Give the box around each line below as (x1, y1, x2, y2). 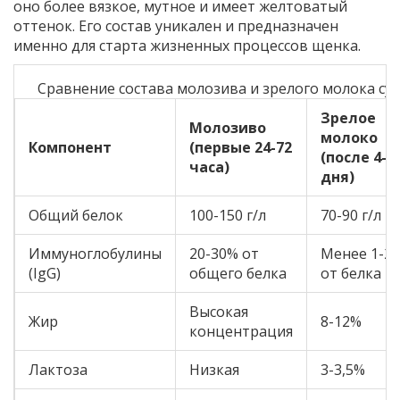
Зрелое (321, 108, 376, 129)
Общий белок (29, 205, 123, 226)
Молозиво (189, 118, 266, 138)
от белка (321, 263, 381, 284)
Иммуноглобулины (29, 244, 162, 264)
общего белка (189, 263, 287, 284)
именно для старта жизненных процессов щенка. (13, 36, 361, 56)
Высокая (189, 302, 248, 322)
